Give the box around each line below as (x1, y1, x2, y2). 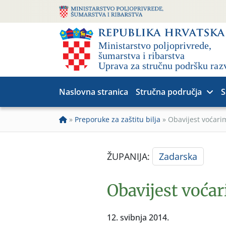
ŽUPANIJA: (107, 150, 152, 162)
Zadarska (159, 150, 197, 162)
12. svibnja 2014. (107, 212, 169, 223)
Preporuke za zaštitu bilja (75, 115, 160, 124)
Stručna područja (136, 86, 202, 97)
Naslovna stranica (59, 86, 128, 97)
